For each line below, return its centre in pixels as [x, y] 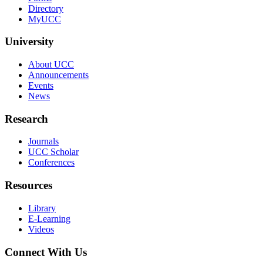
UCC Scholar [53, 152]
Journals [43, 141]
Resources [28, 186]
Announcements [58, 75]
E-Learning [49, 218]
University [29, 42]
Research [26, 119]
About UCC [51, 64]
